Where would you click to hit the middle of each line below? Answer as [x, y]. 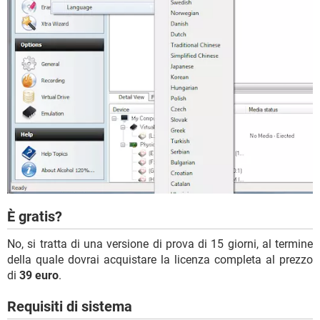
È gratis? [35, 217]
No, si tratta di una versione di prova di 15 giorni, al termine [160, 244]
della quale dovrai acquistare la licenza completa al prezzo [160, 260]
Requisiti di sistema [70, 307]
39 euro [39, 276]
